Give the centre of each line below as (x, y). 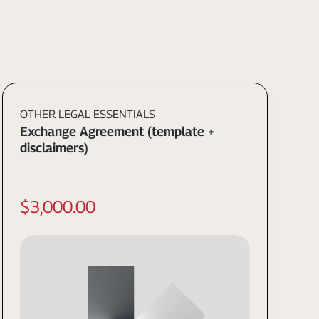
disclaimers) (54, 148)
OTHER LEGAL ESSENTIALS (87, 115)
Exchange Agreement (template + (117, 131)
